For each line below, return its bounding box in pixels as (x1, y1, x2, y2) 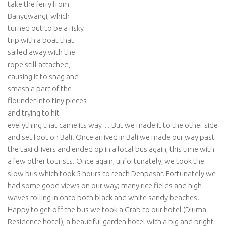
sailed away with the (8, 48, 75, 56)
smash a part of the (8, 84, 72, 93)
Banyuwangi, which (8, 12, 70, 20)
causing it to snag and (8, 72, 79, 81)
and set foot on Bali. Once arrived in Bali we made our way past (8, 133, 215, 141)
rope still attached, (8, 60, 70, 69)
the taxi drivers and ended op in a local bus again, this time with (8, 145, 214, 153)
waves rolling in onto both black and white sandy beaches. (8, 193, 199, 202)
